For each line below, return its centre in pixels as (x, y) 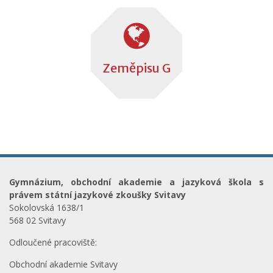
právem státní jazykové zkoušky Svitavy (97, 195)
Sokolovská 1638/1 (47, 207)
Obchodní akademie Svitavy (63, 264)
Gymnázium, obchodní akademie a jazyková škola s (136, 182)
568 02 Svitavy (37, 220)
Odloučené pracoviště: (53, 242)
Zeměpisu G (136, 68)
